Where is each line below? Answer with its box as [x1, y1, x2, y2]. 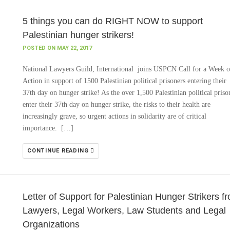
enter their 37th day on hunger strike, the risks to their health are [23, 101, 210, 108]
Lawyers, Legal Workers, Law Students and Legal [23, 205, 226, 216]
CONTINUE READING [27, 147, 91, 154]
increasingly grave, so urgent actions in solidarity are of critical [23, 112, 206, 120]
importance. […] [23, 124, 73, 132]
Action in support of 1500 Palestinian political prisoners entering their [23, 77, 226, 85]
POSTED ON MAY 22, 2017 [23, 45, 92, 51]
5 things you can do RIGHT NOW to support [23, 16, 203, 26]
